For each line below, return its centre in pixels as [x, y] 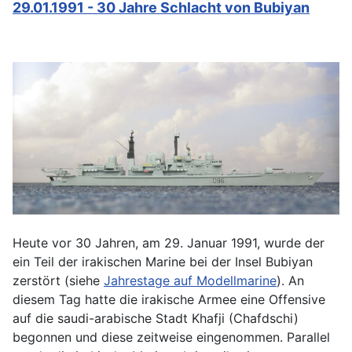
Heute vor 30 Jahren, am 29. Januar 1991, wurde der [169, 242]
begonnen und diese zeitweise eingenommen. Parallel [171, 337]
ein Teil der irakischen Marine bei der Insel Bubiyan [163, 261]
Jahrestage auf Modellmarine [190, 280]
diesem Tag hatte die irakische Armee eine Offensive [169, 299]
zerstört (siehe [58, 280]
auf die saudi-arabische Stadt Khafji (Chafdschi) [156, 318]
